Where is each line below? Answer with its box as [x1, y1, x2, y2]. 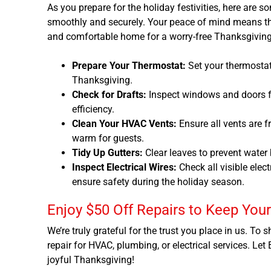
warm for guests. [71, 132, 144, 144]
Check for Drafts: [71, 88, 146, 100]
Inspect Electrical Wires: [71, 161, 177, 173]
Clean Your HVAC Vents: [71, 117, 177, 129]
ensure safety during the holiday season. [71, 175, 244, 188]
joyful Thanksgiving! [47, 253, 134, 266]
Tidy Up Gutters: [71, 146, 143, 158]
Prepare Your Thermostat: [71, 59, 186, 71]
